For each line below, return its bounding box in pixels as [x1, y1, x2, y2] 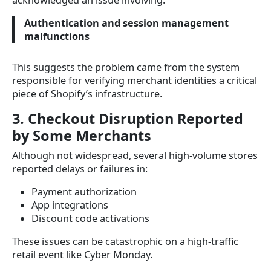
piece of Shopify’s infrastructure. [12, 87, 162, 100]
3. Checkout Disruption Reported [12, 108, 243, 128]
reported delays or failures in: [12, 162, 148, 175]
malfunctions [24, 30, 90, 44]
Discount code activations [31, 211, 149, 225]
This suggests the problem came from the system [12, 60, 240, 74]
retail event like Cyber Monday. [12, 247, 152, 261]
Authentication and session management [24, 16, 229, 30]
